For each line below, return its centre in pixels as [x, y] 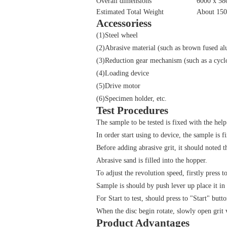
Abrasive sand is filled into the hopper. [152, 160]
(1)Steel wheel [117, 35]
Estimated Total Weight [130, 12]
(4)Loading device [123, 73]
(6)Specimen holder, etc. [131, 99]
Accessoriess [124, 23]
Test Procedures [132, 110]
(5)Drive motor [118, 86]
